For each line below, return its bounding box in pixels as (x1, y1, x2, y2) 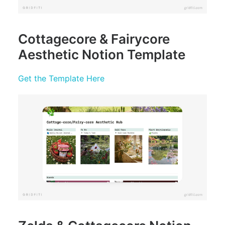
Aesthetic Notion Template (18, 46, 185, 62)
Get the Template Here (18, 73, 104, 83)
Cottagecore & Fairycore (18, 31, 170, 47)
